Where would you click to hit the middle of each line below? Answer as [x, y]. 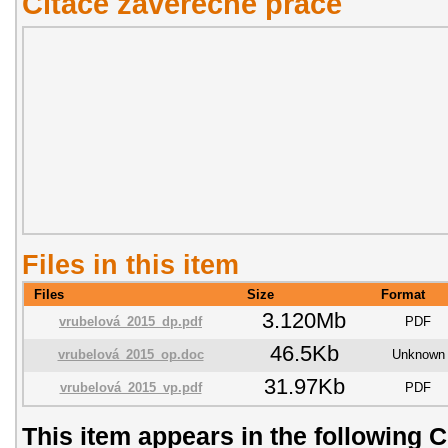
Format [403, 294]
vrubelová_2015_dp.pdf [130, 321]
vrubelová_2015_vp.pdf [130, 387]
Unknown [418, 354]
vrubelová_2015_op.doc [130, 354]
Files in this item [130, 264]
